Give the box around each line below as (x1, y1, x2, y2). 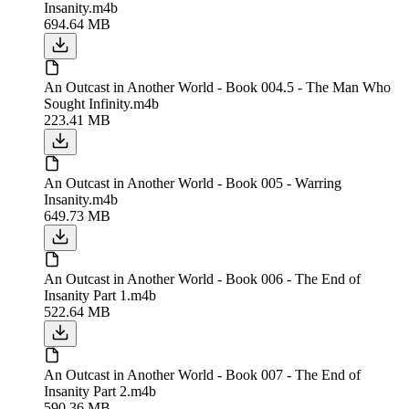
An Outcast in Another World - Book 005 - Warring (44, 174, 341, 191)
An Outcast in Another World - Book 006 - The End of (44, 270, 361, 287)
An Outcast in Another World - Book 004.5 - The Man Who (44, 79, 391, 95)
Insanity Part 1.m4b (44, 287, 156, 303)
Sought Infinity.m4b (44, 95, 159, 111)
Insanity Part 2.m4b (44, 383, 156, 399)
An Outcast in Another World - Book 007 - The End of (44, 366, 361, 383)
